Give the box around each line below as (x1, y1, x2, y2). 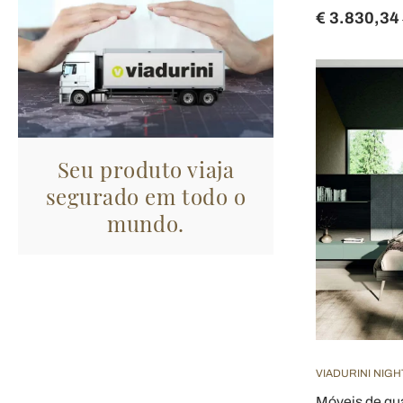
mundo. (107, 208, 184, 237)
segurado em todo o (45, 181, 246, 210)
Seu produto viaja (57, 154, 235, 184)
